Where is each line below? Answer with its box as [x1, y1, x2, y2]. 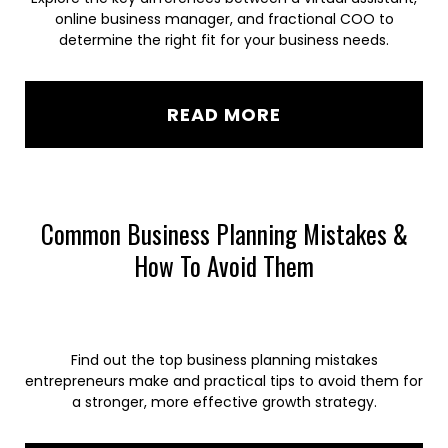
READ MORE [167, 102, 281, 127]
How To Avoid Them [134, 247, 314, 284]
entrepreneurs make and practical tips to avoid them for [25, 371, 423, 391]
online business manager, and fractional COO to [54, 9, 394, 29]
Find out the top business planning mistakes [70, 350, 378, 370]
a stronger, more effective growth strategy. [71, 392, 377, 412]
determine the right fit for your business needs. [59, 30, 389, 50]
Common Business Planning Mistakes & [40, 215, 408, 252]
